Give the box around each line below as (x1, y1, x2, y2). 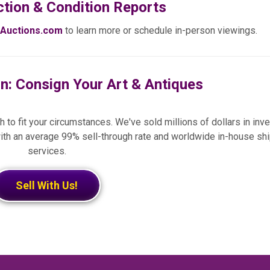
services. (27, 145, 66, 157)
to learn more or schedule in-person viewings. (63, 24, 258, 36)
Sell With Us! (16, 178, 78, 192)
